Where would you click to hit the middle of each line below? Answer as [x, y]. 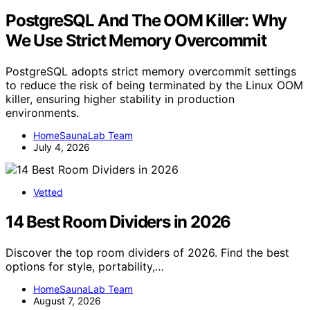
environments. [42, 113]
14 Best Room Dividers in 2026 [118, 222]
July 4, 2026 [62, 147]
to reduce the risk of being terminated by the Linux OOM [154, 85]
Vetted [48, 192]
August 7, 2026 [67, 301]
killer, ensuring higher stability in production [120, 99]
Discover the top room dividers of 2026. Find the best [147, 253]
